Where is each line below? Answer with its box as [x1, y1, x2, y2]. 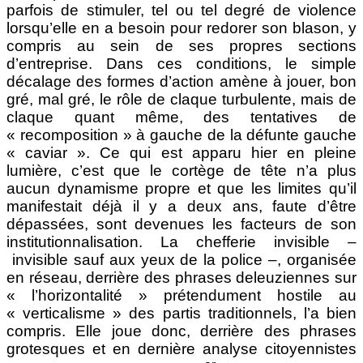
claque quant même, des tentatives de [6, 108, 357, 126]
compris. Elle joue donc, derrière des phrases [6, 322, 357, 340]
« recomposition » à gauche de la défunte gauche [6, 126, 357, 143]
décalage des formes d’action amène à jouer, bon [6, 72, 357, 90]
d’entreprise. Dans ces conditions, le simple [6, 54, 357, 72]
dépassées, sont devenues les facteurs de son [6, 215, 357, 233]
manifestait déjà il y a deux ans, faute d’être [6, 197, 357, 215]
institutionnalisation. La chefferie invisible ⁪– [6, 233, 357, 250]
